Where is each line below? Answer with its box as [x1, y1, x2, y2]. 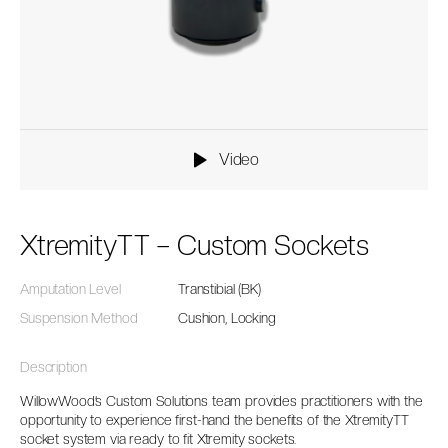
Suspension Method [20, 309, 138, 326]
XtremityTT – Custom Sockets [20, 227, 370, 262]
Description [20, 358, 87, 375]
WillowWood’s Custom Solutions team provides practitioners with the [20, 392, 423, 409]
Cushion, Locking [178, 309, 276, 326]
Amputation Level [20, 280, 121, 297]
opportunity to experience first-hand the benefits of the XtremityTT [20, 411, 409, 428]
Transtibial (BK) [178, 280, 261, 297]
